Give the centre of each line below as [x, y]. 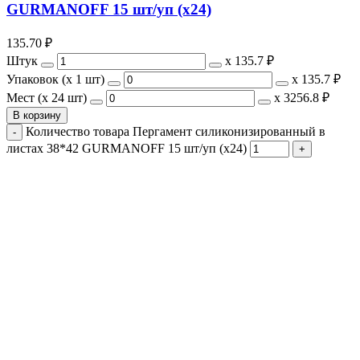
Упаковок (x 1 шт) [55, 79]
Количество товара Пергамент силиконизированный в [176, 131]
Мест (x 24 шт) [47, 97]
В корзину [37, 115]
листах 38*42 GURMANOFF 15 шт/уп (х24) [127, 148]
